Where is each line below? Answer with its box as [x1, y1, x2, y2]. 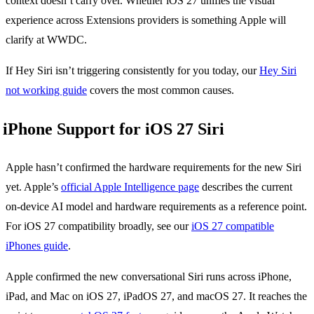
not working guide [6, 83, 87, 96]
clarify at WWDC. [6, 33, 87, 46]
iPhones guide [6, 239, 68, 252]
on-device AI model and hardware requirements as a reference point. [6, 200, 307, 212]
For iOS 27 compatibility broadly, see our [6, 219, 191, 232]
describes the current [199, 180, 292, 193]
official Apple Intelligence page [61, 180, 199, 193]
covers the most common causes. [87, 83, 234, 96]
